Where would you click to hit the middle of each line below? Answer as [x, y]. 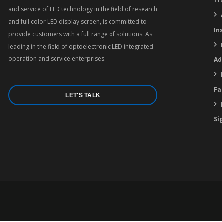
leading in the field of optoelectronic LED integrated [81, 46]
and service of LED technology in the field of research [83, 9]
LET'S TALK [83, 95]
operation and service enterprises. [57, 59]
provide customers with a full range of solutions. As [81, 34]
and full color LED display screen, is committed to [78, 22]
